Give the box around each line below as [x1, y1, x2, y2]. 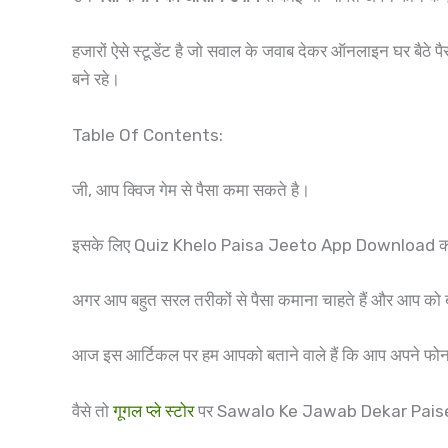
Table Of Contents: [72, 124, 223, 145]
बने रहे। [72, 69, 120, 90]
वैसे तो [72, 400, 113, 421]
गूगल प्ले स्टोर [113, 400, 194, 421]
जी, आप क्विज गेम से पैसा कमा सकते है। [72, 179, 310, 200]
